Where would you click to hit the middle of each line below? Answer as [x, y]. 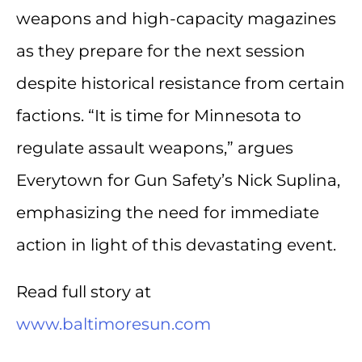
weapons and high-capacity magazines [176, 19]
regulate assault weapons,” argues [155, 148]
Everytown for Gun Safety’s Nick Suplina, [178, 181]
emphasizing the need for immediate [168, 213]
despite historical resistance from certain [181, 84]
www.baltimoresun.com [114, 324]
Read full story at [84, 292]
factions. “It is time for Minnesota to [159, 116]
